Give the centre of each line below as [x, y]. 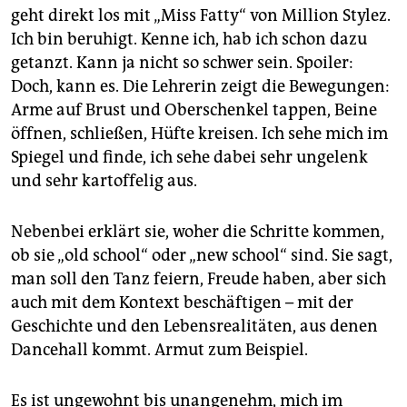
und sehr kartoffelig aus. [104, 181]
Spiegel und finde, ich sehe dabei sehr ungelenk [189, 158]
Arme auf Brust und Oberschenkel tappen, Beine [194, 110]
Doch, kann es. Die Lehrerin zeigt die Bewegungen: [200, 87]
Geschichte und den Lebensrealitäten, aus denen [194, 327]
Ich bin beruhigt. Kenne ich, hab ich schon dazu [189, 40]
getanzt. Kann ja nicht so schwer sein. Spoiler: [182, 63]
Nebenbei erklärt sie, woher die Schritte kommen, [198, 232]
